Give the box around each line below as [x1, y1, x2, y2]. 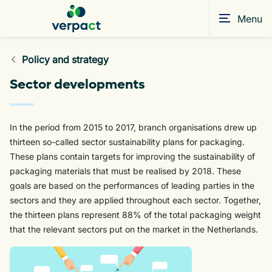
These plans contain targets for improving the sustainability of [10, 151, 255, 161]
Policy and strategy [22, 53, 109, 66]
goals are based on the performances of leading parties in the [10, 180, 254, 191]
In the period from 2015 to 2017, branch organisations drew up [10, 122, 257, 132]
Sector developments [10, 76, 145, 93]
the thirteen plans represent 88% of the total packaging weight [10, 209, 261, 220]
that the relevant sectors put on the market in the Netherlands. [10, 224, 258, 234]
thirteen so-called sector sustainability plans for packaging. [10, 137, 245, 147]
